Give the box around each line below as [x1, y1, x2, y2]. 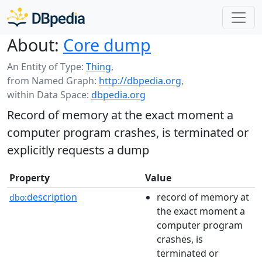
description [27, 191, 77, 204]
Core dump [63, 33, 151, 56]
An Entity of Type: [7, 60, 86, 73]
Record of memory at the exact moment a [7, 107, 233, 123]
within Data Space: [7, 88, 91, 101]
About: [7, 33, 59, 56]
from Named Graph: [7, 74, 99, 87]
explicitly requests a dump [7, 142, 149, 158]
